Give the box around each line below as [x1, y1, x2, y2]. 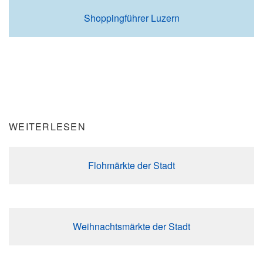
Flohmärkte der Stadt [88, 159, 175, 172]
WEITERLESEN [9, 120, 86, 133]
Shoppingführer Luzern [83, 11, 180, 25]
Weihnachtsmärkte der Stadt [73, 220, 190, 233]
